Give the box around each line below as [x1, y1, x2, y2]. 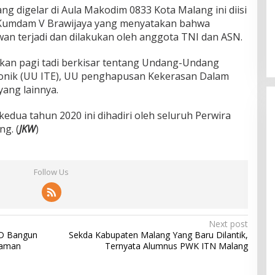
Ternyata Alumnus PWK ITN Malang [104, 239, 248, 252]
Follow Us [34, 166, 69, 177]
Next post [208, 217, 248, 230]
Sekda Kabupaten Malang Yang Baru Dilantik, [68, 228, 248, 241]
